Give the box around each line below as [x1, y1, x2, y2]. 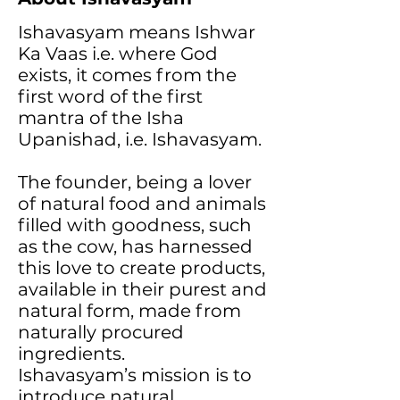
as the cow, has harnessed [18, 236, 253, 257]
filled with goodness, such [18, 214, 252, 236]
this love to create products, [18, 257, 265, 279]
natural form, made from [18, 300, 241, 321]
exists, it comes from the [18, 64, 237, 86]
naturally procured [18, 321, 184, 343]
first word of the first [18, 86, 203, 107]
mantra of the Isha [18, 107, 184, 129]
